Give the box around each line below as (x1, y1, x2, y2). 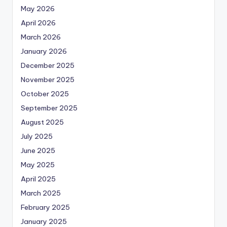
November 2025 (21, 75, 74, 85)
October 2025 (21, 89, 69, 99)
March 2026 (21, 32, 61, 42)
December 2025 (21, 61, 74, 70)
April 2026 (21, 18, 56, 28)
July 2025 (21, 132, 53, 141)
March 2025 (21, 188, 61, 198)
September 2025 (21, 103, 78, 113)
